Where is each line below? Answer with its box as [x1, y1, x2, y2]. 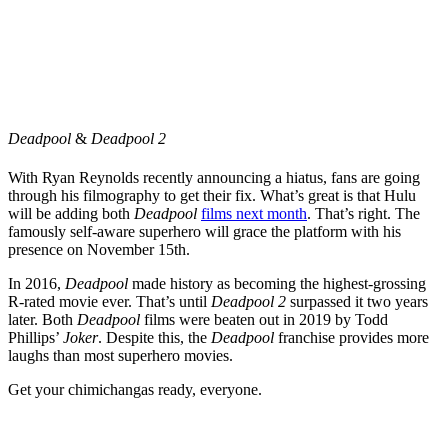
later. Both [8, 311, 77, 329]
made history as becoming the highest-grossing [132, 275, 426, 293]
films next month [201, 205, 307, 223]
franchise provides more [278, 329, 429, 347]
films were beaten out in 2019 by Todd [144, 311, 388, 329]
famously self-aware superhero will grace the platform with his [8, 223, 401, 241]
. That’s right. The [307, 205, 420, 223]
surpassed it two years [290, 293, 428, 311]
